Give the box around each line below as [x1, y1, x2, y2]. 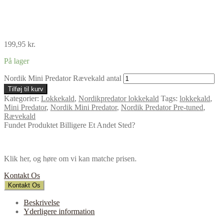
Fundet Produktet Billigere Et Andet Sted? [4, 120, 135, 129]
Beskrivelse [24, 198, 60, 207]
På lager [4, 56, 29, 65]
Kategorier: [4, 94, 41, 103]
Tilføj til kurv [8, 85, 43, 93]
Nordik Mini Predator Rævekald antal [4, 74, 121, 82]
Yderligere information [24, 207, 95, 216]
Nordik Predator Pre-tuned [121, 103, 203, 111]
